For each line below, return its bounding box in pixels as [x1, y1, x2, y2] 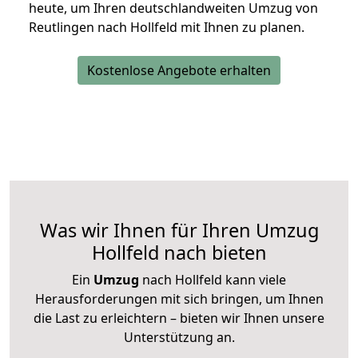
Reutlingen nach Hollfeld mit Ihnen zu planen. [29, 18, 304, 37]
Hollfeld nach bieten [91, 240, 267, 266]
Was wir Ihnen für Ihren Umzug [39, 217, 319, 244]
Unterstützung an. [123, 328, 235, 347]
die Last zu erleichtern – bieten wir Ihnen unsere [34, 309, 324, 328]
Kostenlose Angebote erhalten [87, 62, 271, 80]
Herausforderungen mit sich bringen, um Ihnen [34, 290, 324, 308]
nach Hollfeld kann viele [139, 271, 286, 289]
